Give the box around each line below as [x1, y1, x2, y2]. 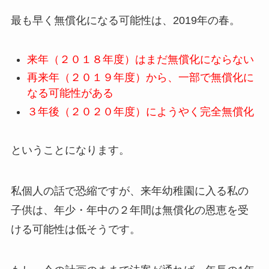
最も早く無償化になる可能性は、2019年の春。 [10, 14, 240, 26]
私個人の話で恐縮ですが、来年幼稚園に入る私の [10, 185, 249, 198]
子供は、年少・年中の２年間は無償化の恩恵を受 [10, 204, 249, 217]
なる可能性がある [26, 87, 113, 100]
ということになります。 [10, 144, 130, 157]
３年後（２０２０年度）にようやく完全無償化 [26, 105, 254, 118]
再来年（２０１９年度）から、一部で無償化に [26, 71, 254, 84]
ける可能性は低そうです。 [10, 223, 141, 236]
